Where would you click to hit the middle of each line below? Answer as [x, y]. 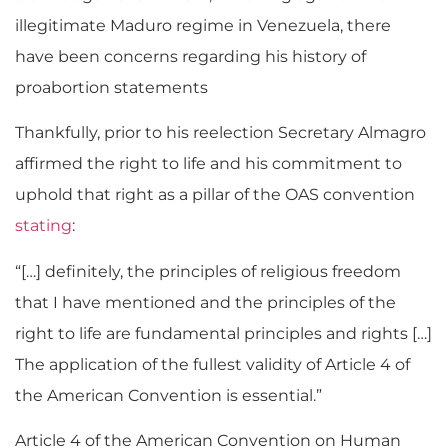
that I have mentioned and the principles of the [205, 302]
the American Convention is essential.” [168, 395]
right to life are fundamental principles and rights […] [223, 333]
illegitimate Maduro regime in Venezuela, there [203, 25]
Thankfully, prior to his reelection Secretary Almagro [220, 133]
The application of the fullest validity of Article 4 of [212, 364]
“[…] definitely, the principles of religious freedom [208, 271]
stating [43, 226]
